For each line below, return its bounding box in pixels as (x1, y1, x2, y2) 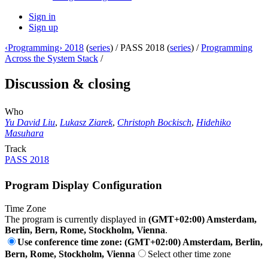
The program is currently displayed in (5, 214, 148, 224)
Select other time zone (148, 248, 231, 259)
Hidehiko (196, 117, 231, 128)
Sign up (29, 22, 58, 33)
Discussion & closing (5, 76, 130, 92)
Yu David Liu (5, 117, 55, 128)
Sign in (29, 11, 56, 22)
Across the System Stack (5, 53, 98, 64)
